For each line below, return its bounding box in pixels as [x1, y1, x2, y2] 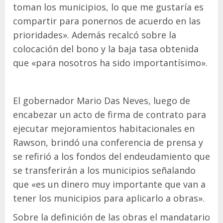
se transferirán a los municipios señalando [13, 164, 196, 176]
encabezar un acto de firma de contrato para [13, 109, 206, 120]
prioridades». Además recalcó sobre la [13, 29, 176, 41]
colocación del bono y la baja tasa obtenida [13, 43, 199, 55]
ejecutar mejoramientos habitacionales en [13, 122, 195, 134]
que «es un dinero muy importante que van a [13, 178, 206, 190]
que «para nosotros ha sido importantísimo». [13, 57, 208, 69]
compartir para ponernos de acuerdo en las [13, 15, 201, 27]
